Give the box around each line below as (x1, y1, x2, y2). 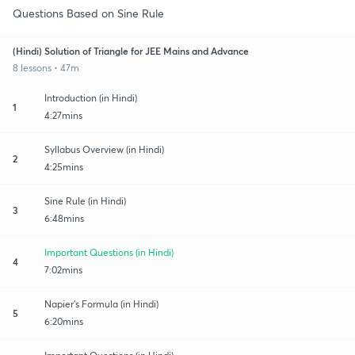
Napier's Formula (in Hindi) (44, 297, 158, 310)
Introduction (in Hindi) (44, 91, 137, 104)
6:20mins (44, 315, 83, 327)
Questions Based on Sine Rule (13, 5, 164, 21)
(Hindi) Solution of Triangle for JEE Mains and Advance (13, 44, 249, 57)
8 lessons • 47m (13, 61, 79, 74)
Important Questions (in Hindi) (44, 246, 174, 258)
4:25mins (44, 160, 83, 173)
